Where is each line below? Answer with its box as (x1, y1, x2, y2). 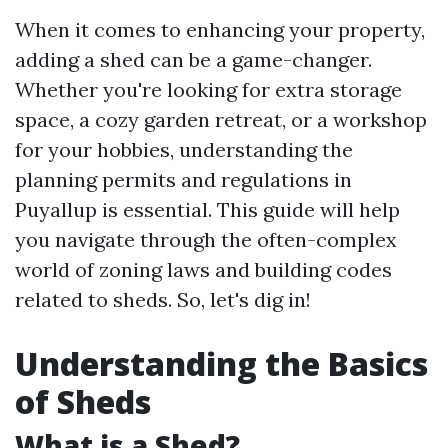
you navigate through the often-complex (15, 227, 397, 252)
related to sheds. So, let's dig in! (15, 287, 311, 312)
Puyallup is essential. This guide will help (15, 197, 400, 222)
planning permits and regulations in (15, 167, 352, 192)
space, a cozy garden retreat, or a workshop (15, 107, 427, 132)
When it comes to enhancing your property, (15, 17, 425, 42)
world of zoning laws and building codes (15, 257, 392, 282)
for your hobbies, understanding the (15, 137, 353, 162)
